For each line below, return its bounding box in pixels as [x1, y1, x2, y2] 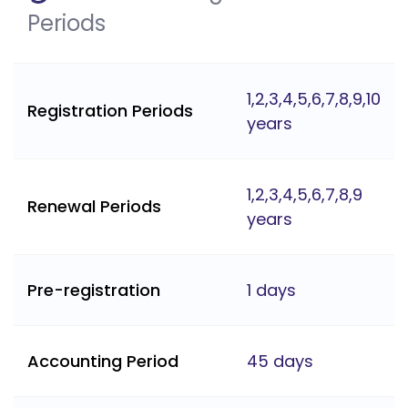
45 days [247, 350, 313, 373]
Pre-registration [27, 279, 160, 302]
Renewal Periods [27, 195, 161, 219]
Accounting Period [27, 350, 178, 373]
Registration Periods [27, 99, 193, 123]
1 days [247, 279, 296, 302]
